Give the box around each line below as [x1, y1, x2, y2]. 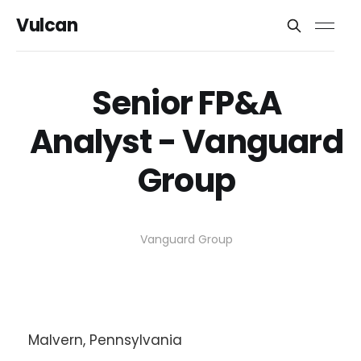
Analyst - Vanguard [30, 119, 343, 164]
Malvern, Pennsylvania [28, 330, 182, 351]
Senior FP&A [91, 81, 282, 126]
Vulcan [16, 13, 78, 38]
